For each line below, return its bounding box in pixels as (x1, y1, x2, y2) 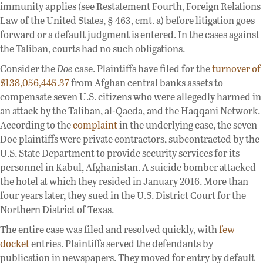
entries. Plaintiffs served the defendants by (29, 236, 213, 250)
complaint (73, 117, 117, 131)
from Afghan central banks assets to (69, 75, 223, 89)
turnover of (212, 61, 261, 75)
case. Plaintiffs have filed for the (75, 61, 212, 75)
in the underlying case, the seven (117, 117, 257, 131)
